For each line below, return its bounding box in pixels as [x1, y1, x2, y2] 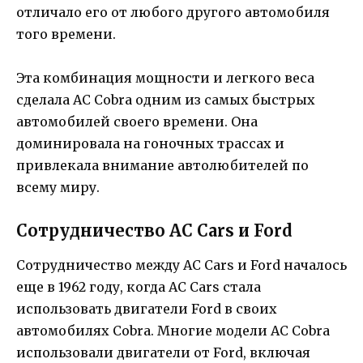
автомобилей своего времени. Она [16, 113, 258, 130]
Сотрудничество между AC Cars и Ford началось [16, 257, 347, 273]
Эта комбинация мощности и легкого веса [16, 69, 314, 86]
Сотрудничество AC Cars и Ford [16, 220, 293, 241]
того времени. [16, 25, 116, 42]
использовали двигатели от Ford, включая [16, 344, 310, 361]
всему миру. [16, 178, 100, 195]
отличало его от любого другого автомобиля [16, 3, 330, 20]
